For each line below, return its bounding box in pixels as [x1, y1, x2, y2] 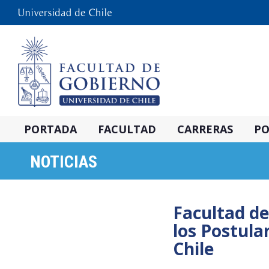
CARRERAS [177, 122, 233, 136]
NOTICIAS [30, 152, 97, 172]
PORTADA [24, 122, 77, 136]
